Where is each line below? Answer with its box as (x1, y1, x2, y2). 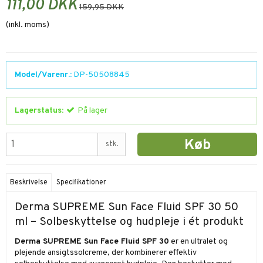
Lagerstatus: (15, 105, 63, 116)
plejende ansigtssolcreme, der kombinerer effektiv (15, 248, 197, 258)
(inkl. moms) (6, 19, 49, 30)
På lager (77, 105, 107, 116)
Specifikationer (56, 178, 107, 188)
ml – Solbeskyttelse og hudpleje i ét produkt (15, 215, 244, 230)
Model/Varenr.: (15, 69, 72, 80)
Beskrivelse (10, 178, 48, 188)
